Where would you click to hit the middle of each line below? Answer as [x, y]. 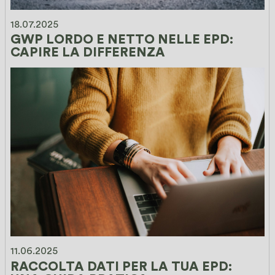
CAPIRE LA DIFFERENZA [88, 53]
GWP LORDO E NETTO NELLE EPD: [124, 40]
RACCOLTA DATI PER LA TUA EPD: [123, 266]
